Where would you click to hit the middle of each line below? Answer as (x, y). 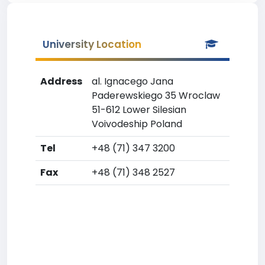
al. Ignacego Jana (132, 81)
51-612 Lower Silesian (139, 110)
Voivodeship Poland (137, 124)
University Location (92, 44)
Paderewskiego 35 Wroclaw (156, 96)
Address (61, 81)
